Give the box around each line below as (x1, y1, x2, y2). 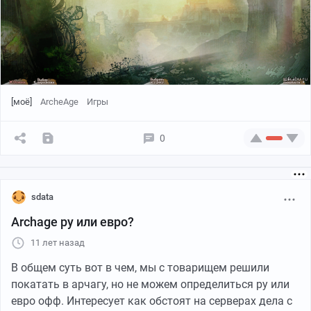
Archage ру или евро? (11, 215, 134, 230)
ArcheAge (40, 96, 78, 108)
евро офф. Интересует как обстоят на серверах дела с (11, 294, 292, 308)
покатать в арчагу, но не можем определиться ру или (11, 278, 289, 292)
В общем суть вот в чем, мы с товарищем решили (11, 261, 269, 275)
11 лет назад (31, 237, 85, 249)
